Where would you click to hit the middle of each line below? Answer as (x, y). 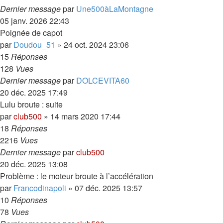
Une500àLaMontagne (115, 9)
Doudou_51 (34, 45)
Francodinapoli (40, 188)
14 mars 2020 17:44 (85, 116)
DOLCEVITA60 (103, 80)
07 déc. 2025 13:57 (109, 188)
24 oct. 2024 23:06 (96, 45)
